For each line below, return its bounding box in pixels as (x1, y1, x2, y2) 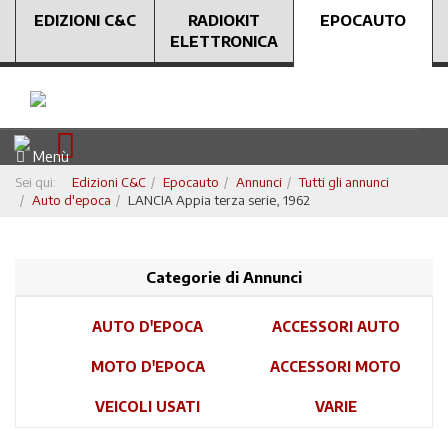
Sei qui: (15, 174, 62, 190)
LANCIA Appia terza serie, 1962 (128, 192, 310, 208)
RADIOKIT (188, 11, 260, 29)
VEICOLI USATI (95, 398, 200, 415)
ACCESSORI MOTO (270, 358, 401, 375)
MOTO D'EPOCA (90, 358, 205, 375)
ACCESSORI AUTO (271, 318, 400, 335)
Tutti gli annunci (299, 174, 389, 190)
